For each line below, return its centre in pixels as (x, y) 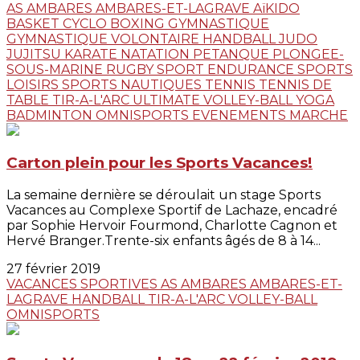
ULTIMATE (168, 100)
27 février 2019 (53, 269)
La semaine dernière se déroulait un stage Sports (164, 195)
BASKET (35, 23)
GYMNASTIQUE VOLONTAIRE (104, 39)
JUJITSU (35, 54)
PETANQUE (233, 54)
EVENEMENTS (241, 115)
